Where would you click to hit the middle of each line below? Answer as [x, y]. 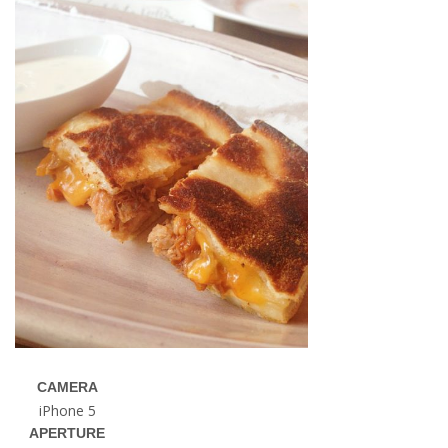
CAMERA [67, 386]
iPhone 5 [67, 410]
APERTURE [67, 432]
